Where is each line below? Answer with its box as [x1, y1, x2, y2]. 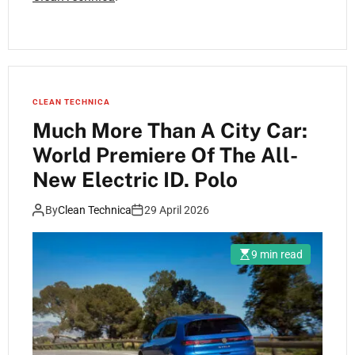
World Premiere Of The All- [32, 143, 298, 168]
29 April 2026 [144, 204, 209, 217]
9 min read [251, 248, 303, 261]
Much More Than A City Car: [32, 118, 307, 143]
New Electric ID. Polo [32, 167, 238, 193]
